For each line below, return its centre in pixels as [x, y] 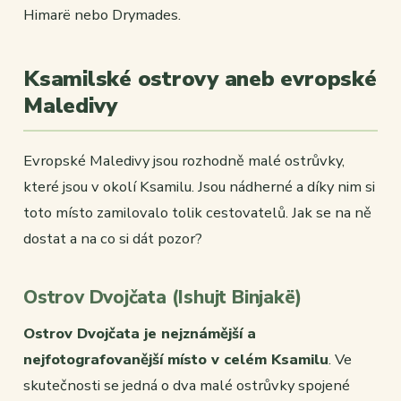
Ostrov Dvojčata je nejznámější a [140, 334]
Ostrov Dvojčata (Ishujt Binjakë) [163, 298]
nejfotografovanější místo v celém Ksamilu [176, 360]
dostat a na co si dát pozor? [113, 239]
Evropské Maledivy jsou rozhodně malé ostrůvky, [184, 161]
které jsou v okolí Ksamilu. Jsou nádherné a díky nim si [199, 187]
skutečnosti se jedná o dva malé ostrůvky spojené [187, 386]
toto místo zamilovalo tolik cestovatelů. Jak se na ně [197, 213]
